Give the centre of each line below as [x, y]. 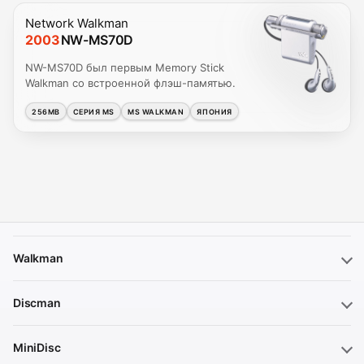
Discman [37, 303]
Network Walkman [77, 24]
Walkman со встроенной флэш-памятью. [130, 83]
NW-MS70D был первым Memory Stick [125, 68]
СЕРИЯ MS [94, 111]
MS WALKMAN [156, 111]
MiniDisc [37, 348]
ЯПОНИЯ [214, 111]
